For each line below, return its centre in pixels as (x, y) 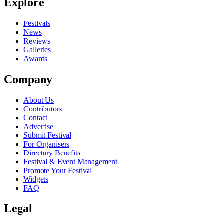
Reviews (37, 41)
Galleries (37, 49)
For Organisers (46, 144)
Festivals (37, 23)
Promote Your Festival (58, 170)
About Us (39, 100)
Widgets (36, 179)
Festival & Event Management (70, 161)
